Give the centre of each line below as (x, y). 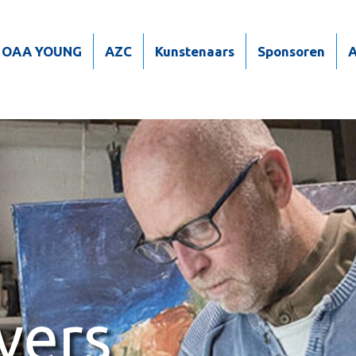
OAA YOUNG (42, 52)
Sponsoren (292, 52)
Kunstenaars (195, 52)
